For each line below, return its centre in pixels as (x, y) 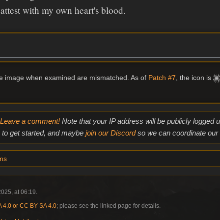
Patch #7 (162, 77)
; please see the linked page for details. (109, 206)
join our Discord (110, 133)
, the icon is (194, 77)
